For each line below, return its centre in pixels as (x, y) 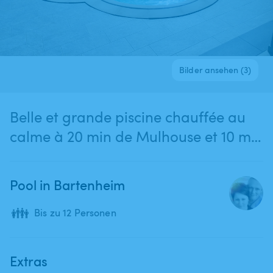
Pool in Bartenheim (67, 184)
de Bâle (35, 155)
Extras (29, 261)
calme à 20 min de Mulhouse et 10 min (136, 136)
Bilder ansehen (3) (215, 69)
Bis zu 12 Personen (75, 212)
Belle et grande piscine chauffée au (128, 116)
